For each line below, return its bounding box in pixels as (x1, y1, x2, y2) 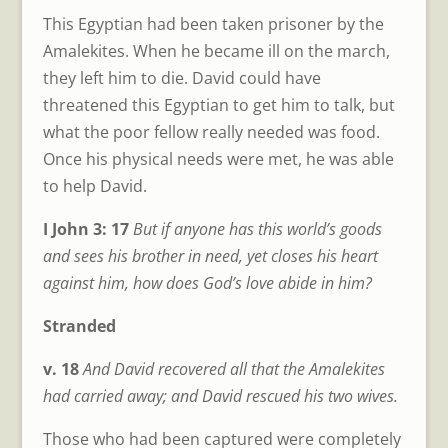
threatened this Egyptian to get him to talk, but (42, 94, 395, 117)
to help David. (42, 175, 147, 198)
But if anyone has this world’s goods (132, 218, 382, 241)
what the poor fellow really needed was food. (42, 121, 380, 144)
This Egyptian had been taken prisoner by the (42, 13, 384, 36)
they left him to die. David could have (42, 67, 321, 90)
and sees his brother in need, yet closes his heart (42, 245, 378, 268)
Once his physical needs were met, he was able (42, 148, 394, 171)
